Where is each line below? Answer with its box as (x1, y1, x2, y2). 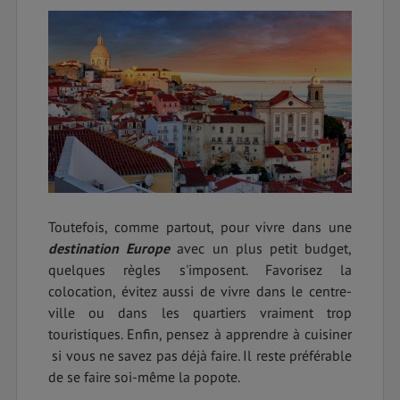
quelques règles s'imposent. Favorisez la (48, 260, 352, 279)
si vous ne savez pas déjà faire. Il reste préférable (48, 346, 352, 364)
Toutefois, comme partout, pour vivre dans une (48, 217, 352, 236)
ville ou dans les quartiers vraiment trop (48, 303, 352, 321)
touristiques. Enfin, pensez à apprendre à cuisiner (48, 324, 352, 343)
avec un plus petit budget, (170, 238, 353, 257)
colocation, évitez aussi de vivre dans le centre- (48, 281, 352, 300)
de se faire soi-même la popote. (48, 367, 240, 386)
